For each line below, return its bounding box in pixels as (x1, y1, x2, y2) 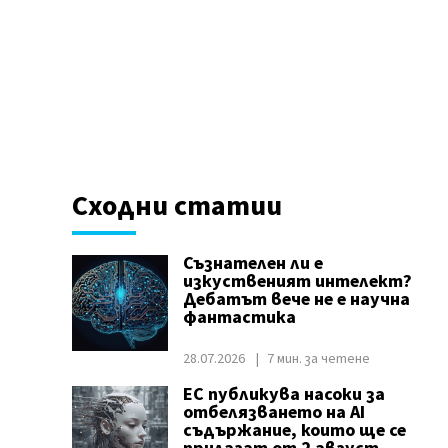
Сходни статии (71, 186, 282, 226)
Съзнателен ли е (182, 251, 323, 276)
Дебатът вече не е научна (182, 287, 410, 312)
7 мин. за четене (266, 349, 370, 369)
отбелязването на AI (182, 400, 365, 425)
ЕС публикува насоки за (182, 382, 385, 407)
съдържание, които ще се (182, 418, 406, 443)
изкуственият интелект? (182, 269, 412, 294)
